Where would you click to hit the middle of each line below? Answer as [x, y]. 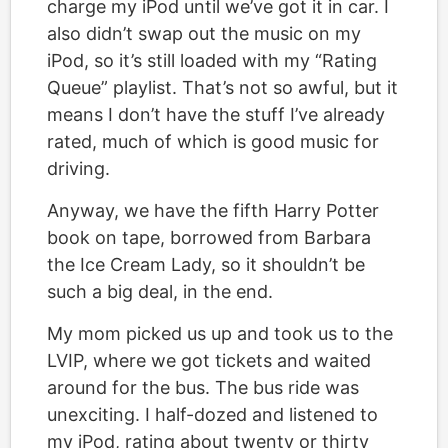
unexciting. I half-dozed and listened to [212, 414]
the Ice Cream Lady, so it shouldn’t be [206, 264]
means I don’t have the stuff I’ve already [216, 114]
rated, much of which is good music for [213, 141]
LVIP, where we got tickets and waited [209, 360]
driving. [78, 168]
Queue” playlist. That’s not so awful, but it [222, 87]
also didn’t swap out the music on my [204, 33]
